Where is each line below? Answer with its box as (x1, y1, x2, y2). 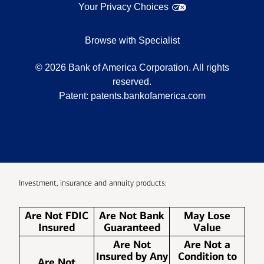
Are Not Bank (99, 209, 164, 223)
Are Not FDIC (25, 209, 88, 223)
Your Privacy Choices (78, 2, 169, 12)
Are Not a (184, 238, 230, 252)
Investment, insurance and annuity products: (19, 178, 166, 189)
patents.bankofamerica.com (90, 91, 206, 101)
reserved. (113, 77, 151, 87)
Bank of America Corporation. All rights (68, 62, 229, 73)
